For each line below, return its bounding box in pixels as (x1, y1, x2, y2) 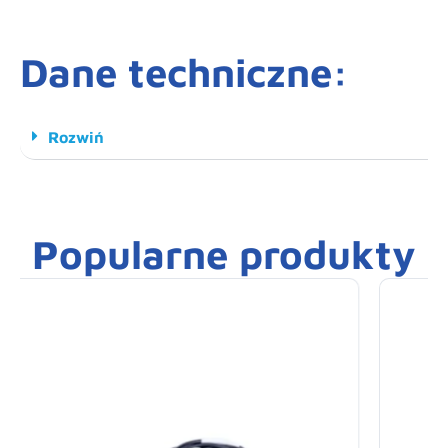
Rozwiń (48, 128, 104, 147)
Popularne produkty (32, 230, 416, 278)
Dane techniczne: (20, 48, 349, 96)
